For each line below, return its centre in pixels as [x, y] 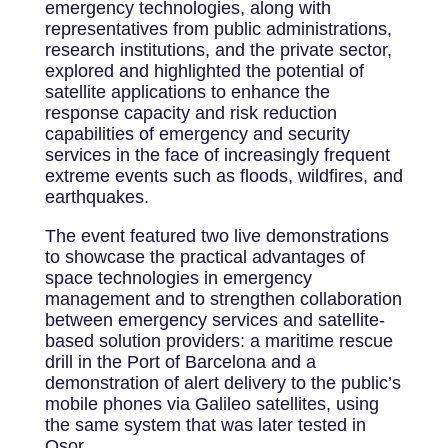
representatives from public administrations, [218, 28]
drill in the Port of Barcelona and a [180, 361]
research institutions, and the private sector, [218, 49]
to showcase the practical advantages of [204, 256]
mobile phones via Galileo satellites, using [211, 403]
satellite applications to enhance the [187, 91]
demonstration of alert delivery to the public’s [222, 382]
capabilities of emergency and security [197, 133]
